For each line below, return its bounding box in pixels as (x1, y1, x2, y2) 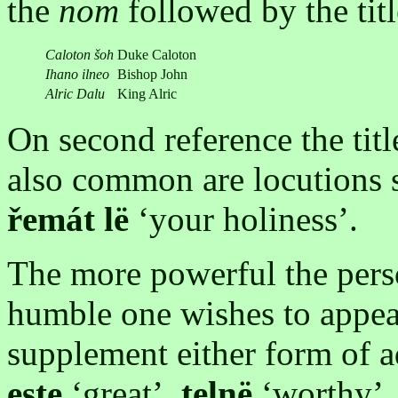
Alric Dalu (45, 86, 105, 102)
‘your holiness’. (129, 200, 358, 239)
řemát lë (7, 200, 129, 239)
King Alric (117, 86, 177, 102)
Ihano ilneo (45, 67, 109, 83)
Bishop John (117, 67, 187, 83)
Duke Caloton (117, 47, 196, 63)
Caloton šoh (45, 47, 114, 63)
